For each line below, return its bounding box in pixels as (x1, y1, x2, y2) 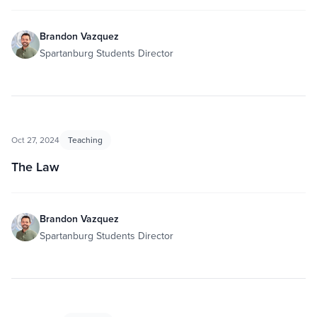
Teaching (68, 134, 103, 146)
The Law (11, 158, 59, 175)
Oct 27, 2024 (11, 134, 59, 146)
